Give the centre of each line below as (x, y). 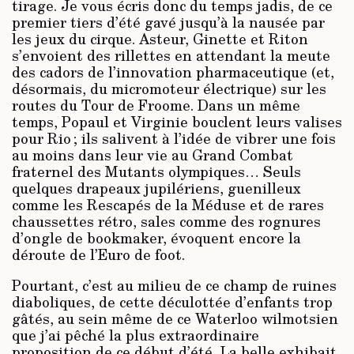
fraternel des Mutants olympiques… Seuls (156, 172)
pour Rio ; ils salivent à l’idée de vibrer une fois (174, 139)
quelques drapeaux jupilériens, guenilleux (156, 188)
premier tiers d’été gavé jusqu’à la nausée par (168, 23)
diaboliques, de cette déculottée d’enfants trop (172, 302)
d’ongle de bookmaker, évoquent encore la (156, 238)
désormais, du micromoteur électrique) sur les (169, 89)
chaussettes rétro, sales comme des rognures (166, 222)
